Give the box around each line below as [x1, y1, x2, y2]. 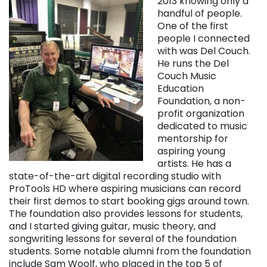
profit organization [157, 106, 244, 120]
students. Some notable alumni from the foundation [9, 244, 251, 258]
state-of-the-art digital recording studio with [9, 169, 221, 183]
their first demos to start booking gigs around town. [9, 194, 249, 208]
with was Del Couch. [157, 44, 250, 58]
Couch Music [157, 69, 216, 83]
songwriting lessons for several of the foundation [9, 231, 237, 246]
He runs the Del [157, 56, 229, 70]
